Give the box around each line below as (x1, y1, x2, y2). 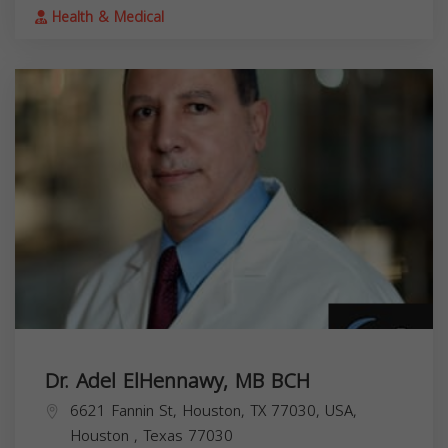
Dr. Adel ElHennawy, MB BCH (45, 362, 310, 401)
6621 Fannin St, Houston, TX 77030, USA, (70, 397, 357, 426)
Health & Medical (47, 4, 164, 32)
